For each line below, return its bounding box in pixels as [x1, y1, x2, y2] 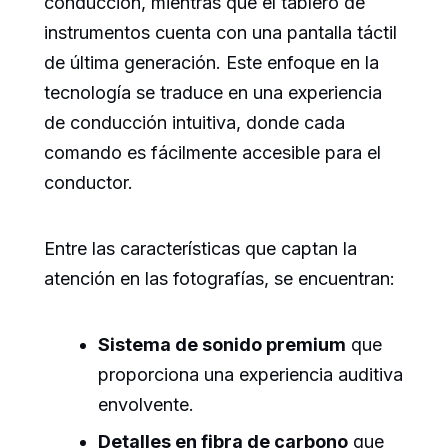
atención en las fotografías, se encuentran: [44, 268, 395, 290]
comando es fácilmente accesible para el [44, 142, 381, 164]
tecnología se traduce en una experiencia [44, 82, 382, 104]
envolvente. [98, 394, 194, 416]
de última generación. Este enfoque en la [44, 52, 379, 74]
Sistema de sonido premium [98, 334, 346, 356]
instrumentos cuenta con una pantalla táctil [44, 22, 397, 44]
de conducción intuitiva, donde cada [44, 112, 345, 134]
